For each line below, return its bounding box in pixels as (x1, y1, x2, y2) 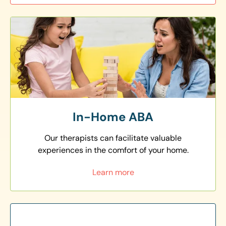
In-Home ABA (73, 109, 153, 125)
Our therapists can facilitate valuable (44, 133, 182, 144)
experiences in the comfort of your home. (37, 145, 189, 156)
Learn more (92, 167, 134, 178)
